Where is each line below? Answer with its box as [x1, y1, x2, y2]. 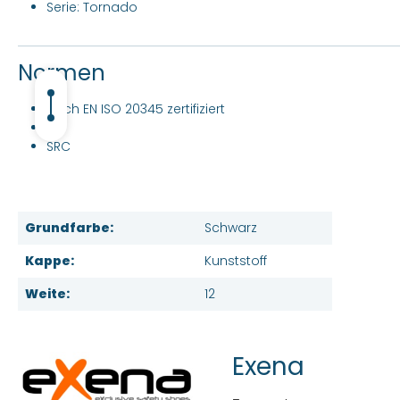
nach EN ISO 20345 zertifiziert [46, 100, 225, 118]
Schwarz [204, 219, 257, 237]
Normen [18, 58, 105, 87]
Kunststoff [204, 252, 267, 270]
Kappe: [25, 252, 74, 270]
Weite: [25, 285, 70, 303]
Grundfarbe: [25, 219, 113, 237]
